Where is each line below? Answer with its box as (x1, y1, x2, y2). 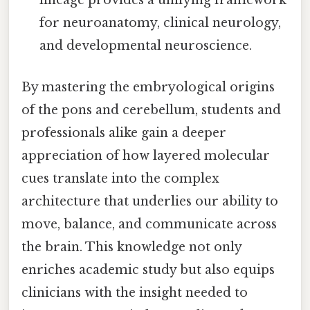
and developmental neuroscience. (39, 38, 253, 54)
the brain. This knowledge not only (21, 239, 241, 255)
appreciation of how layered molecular (21, 147, 270, 163)
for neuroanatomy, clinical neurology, (39, 15, 282, 31)
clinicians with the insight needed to (21, 284, 248, 300)
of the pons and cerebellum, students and (21, 102, 281, 118)
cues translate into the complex (21, 170, 219, 186)
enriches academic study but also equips (21, 262, 275, 277)
